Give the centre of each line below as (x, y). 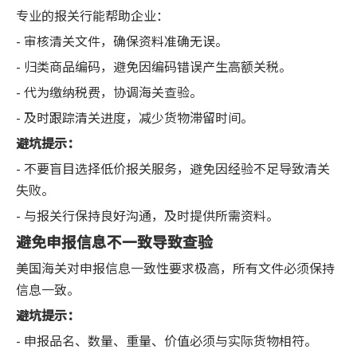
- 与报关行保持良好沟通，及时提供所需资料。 (147, 215)
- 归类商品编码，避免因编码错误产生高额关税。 (154, 66)
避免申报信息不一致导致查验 (114, 241)
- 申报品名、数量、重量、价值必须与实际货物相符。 (167, 340)
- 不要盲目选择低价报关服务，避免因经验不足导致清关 (173, 168)
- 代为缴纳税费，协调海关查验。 (109, 91)
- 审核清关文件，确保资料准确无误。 (122, 40)
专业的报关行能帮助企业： (92, 15)
